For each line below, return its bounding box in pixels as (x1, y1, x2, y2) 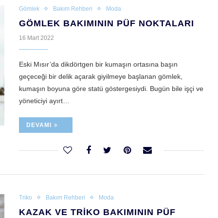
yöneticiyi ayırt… (19, 97, 70, 105)
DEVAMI (26, 122, 52, 129)
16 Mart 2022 (19, 35, 54, 42)
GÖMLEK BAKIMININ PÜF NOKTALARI (19, 18, 194, 29)
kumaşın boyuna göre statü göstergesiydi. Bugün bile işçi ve (19, 85, 203, 93)
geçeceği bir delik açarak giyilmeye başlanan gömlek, (19, 73, 182, 81)
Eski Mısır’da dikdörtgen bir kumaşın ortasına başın (19, 60, 178, 69)
